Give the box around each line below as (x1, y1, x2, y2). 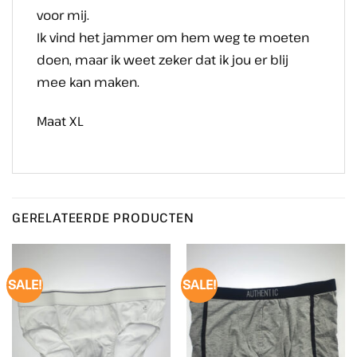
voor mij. (37, 6, 89, 24)
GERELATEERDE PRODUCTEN (12, 208, 194, 226)
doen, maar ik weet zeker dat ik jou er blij (37, 50, 288, 69)
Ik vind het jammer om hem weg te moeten (37, 28, 309, 46)
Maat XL (37, 112, 83, 130)
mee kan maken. (37, 73, 139, 91)
